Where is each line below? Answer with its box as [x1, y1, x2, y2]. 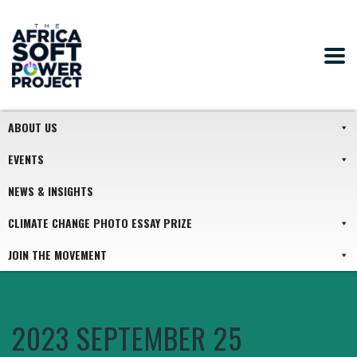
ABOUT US [8, 119, 57, 135]
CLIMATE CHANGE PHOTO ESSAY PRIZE [8, 214, 192, 231]
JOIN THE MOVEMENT [8, 246, 107, 263]
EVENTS [8, 151, 44, 167]
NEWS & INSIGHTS [8, 182, 93, 199]
